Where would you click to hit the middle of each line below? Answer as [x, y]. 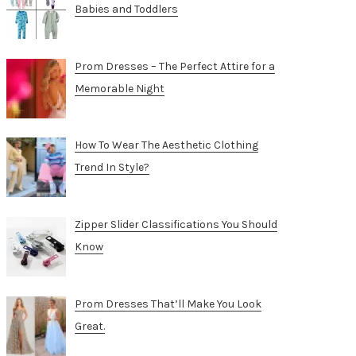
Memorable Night [119, 88]
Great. [89, 326]
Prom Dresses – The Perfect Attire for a [174, 66]
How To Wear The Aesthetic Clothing [166, 145]
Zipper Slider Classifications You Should [176, 224]
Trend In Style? [112, 168]
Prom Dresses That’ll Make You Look [168, 304]
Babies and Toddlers [126, 9]
